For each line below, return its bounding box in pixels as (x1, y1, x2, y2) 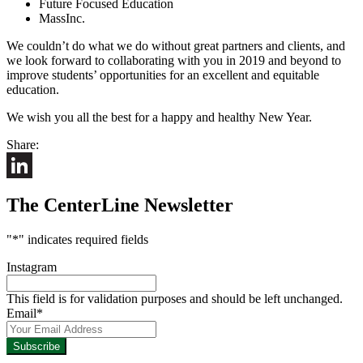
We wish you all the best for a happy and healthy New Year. (6, 110, 312, 125)
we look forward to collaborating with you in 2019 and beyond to (6, 53, 341, 68)
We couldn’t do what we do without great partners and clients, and (6, 39, 345, 53)
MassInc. (39, 11, 85, 26)
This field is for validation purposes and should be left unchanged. (6, 291, 343, 305)
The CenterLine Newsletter (6, 194, 233, 216)
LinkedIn (6, 184, 53, 199)
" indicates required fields (19, 232, 148, 246)
